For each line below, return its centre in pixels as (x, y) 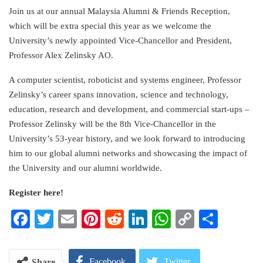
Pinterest (133, 219)
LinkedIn (182, 219)
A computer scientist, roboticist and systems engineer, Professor (125, 80)
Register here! (36, 192)
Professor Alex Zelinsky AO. (61, 55)
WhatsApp (211, 219)
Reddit (149, 219)
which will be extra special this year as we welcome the (110, 26)
